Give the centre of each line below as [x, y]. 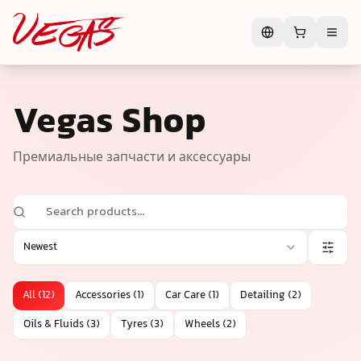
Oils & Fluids [54, 325]
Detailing [263, 296]
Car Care [185, 296]
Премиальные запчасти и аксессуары [132, 158]
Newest [40, 247]
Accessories [103, 296]
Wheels [202, 325]
